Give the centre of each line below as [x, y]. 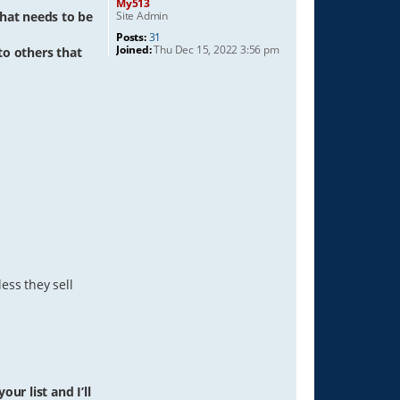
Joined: [134, 50]
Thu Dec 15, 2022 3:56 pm [215, 50]
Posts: [131, 37]
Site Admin [142, 16]
